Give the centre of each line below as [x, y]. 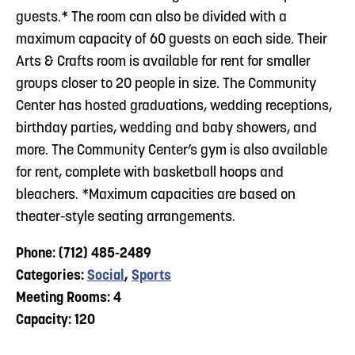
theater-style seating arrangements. [126, 217]
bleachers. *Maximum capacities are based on [156, 195]
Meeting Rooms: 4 [69, 298]
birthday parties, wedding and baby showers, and [166, 128]
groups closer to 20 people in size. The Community [166, 84]
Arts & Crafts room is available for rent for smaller [163, 62]
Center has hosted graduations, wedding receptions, [174, 106]
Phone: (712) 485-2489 [84, 254]
